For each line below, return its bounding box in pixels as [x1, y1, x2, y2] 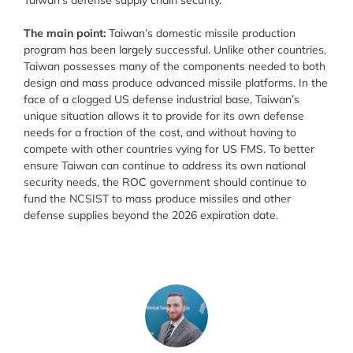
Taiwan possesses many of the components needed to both [24, 59, 325, 74]
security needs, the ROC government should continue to [24, 175, 307, 190]
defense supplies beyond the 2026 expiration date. [24, 208, 278, 223]
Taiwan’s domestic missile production [109, 26, 295, 41]
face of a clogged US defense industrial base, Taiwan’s [24, 92, 299, 107]
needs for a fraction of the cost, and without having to [24, 125, 296, 140]
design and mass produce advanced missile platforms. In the [24, 76, 328, 91]
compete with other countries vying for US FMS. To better [24, 142, 314, 157]
